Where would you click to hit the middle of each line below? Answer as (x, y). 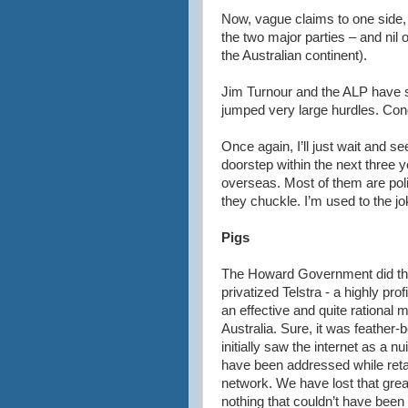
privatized (252, 292)
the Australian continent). (294, 56)
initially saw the (268, 347)
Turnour (270, 92)
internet (336, 347)
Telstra (302, 292)
